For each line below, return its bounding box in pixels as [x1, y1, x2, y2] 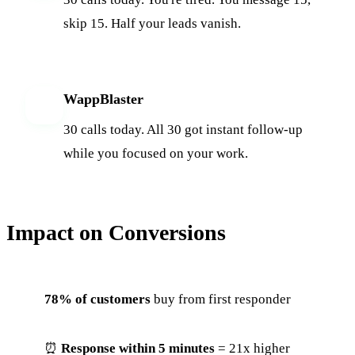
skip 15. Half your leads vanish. [63, 15, 241, 31]
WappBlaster [63, 90, 143, 107]
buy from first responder [151, 291, 291, 307]
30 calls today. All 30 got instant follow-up [63, 121, 303, 137]
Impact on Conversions [6, 219, 226, 245]
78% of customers [44, 291, 151, 307]
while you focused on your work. [63, 145, 248, 161]
